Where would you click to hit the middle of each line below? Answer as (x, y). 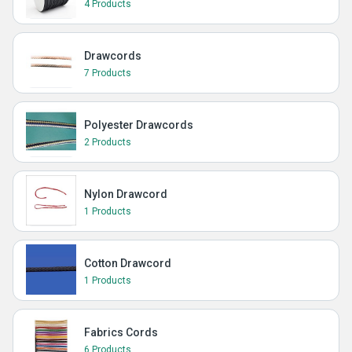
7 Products (108, 73)
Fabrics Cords (121, 332)
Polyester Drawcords (139, 125)
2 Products (108, 142)
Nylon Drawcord (126, 194)
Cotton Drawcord (128, 263)
